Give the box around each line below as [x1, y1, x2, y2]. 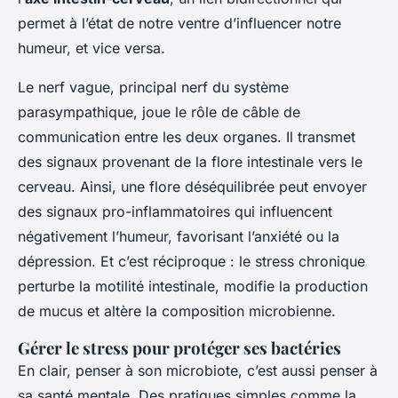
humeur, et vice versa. [18, 38, 165, 57]
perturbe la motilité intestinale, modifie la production [18, 276, 368, 295]
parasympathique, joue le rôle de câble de [18, 102, 300, 121]
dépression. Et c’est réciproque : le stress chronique [18, 251, 365, 270]
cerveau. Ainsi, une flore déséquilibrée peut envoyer [18, 177, 367, 195]
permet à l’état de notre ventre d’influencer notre [18, 13, 341, 32]
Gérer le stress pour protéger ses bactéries [18, 336, 341, 359]
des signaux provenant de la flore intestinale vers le [18, 152, 362, 171]
